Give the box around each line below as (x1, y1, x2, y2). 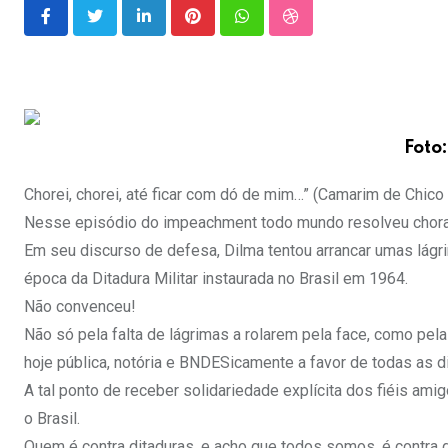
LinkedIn (142, 18, 203, 38)
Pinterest (191, 18, 257, 38)
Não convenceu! (24, 297, 136, 317)
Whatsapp (240, 18, 311, 38)
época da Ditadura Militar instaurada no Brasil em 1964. (24, 269, 408, 289)
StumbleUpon (289, 18, 384, 38)
